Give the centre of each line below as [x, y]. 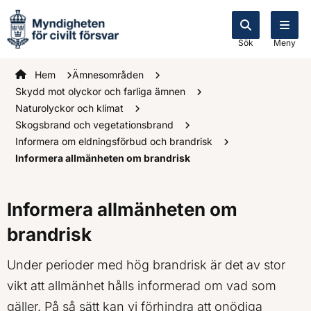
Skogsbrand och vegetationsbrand [96, 125]
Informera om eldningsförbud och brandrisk [115, 141]
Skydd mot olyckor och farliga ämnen [102, 91]
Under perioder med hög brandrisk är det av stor [146, 264]
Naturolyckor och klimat [71, 108]
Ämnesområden [109, 75]
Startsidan [39, 75]
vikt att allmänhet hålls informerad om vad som [142, 285]
